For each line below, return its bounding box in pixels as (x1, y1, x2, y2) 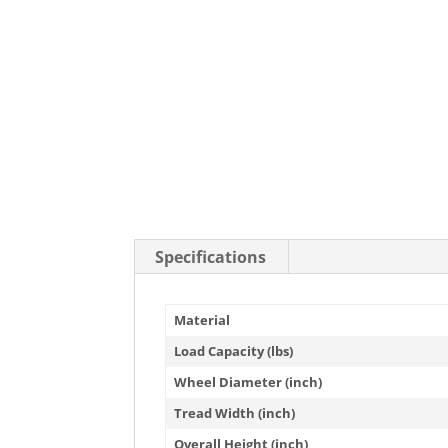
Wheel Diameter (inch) (174, 372, 323, 391)
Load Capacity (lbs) (174, 341, 294, 360)
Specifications (155, 245, 267, 268)
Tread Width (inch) (174, 403, 296, 422)
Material (174, 310, 231, 329)
